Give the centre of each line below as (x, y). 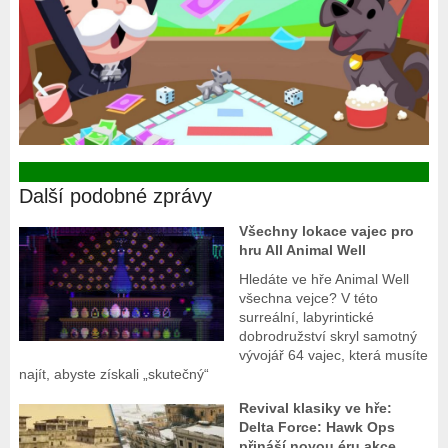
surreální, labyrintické (307, 317)
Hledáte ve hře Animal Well (324, 279)
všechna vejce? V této (309, 298)
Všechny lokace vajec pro (327, 231)
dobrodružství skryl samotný (328, 336)
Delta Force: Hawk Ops (317, 427)
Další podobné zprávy (115, 196)
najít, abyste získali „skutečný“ (113, 374)
